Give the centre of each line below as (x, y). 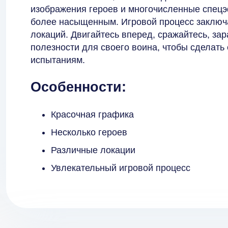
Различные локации (93, 150)
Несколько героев (89, 132)
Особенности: (78, 87)
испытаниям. (58, 60)
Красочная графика (92, 114)
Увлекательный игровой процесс (121, 168)
